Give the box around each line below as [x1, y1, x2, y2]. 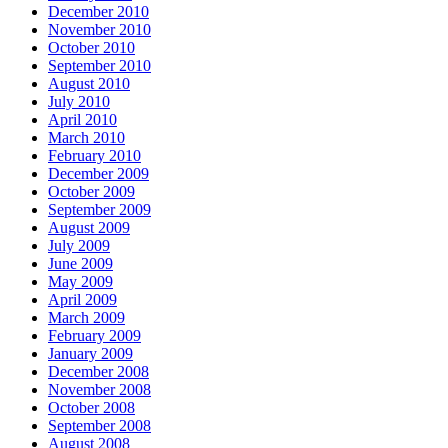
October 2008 [48, 399, 135, 417]
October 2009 [48, 183, 135, 201]
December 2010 [48, 3, 149, 21]
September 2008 [48, 417, 151, 435]
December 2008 [48, 363, 149, 381]
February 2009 [48, 327, 141, 345]
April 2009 [48, 291, 117, 309]
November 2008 [48, 381, 151, 399]
